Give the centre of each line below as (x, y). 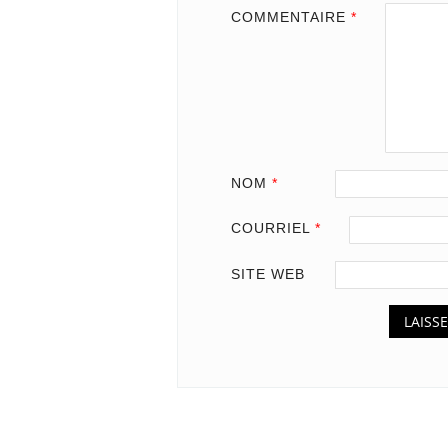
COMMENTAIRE (290, 17)
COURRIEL (272, 228)
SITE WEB (267, 273)
